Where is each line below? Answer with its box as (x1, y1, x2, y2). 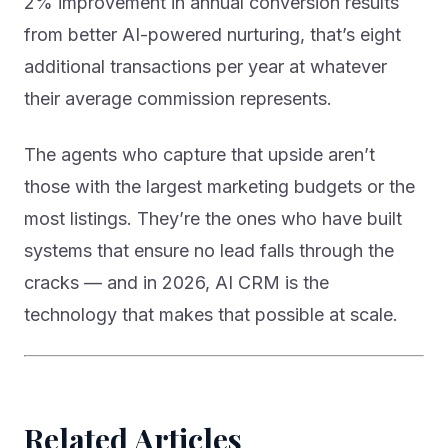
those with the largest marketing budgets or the (24, 176, 415, 198)
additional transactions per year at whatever (24, 56, 387, 78)
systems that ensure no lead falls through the (24, 240, 394, 262)
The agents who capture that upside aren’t (24, 144, 375, 166)
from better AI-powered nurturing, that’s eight (24, 24, 401, 46)
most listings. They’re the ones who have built (24, 208, 402, 230)
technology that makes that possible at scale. (24, 304, 398, 326)
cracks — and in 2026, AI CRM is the (24, 272, 329, 294)
